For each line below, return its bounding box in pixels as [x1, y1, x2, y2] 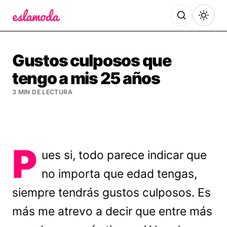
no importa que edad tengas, [42, 167, 198, 181]
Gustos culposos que [12, 51, 171, 70]
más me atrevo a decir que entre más [12, 204, 212, 218]
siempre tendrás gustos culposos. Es [12, 185, 211, 200]
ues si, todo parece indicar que [42, 148, 207, 162]
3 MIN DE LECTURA [12, 88, 72, 96]
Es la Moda [12, 23, 57, 33]
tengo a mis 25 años [12, 68, 160, 88]
